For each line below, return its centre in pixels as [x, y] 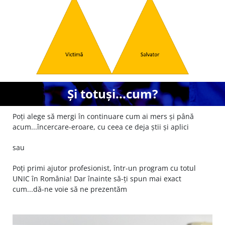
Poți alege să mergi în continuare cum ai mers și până [103, 116]
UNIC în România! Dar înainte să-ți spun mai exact [97, 178]
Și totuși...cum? [113, 93]
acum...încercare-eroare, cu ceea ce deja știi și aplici [101, 127]
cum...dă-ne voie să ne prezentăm [70, 189]
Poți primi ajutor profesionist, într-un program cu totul [104, 168]
